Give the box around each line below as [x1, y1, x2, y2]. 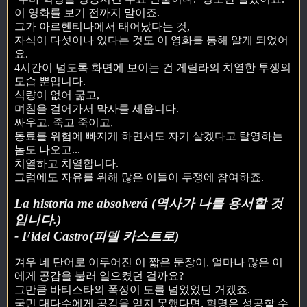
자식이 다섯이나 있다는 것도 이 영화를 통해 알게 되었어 [14, 34, 288, 47]
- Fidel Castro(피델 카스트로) [14, 228, 179, 243]
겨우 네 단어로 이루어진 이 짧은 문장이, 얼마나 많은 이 [14, 256, 283, 268]
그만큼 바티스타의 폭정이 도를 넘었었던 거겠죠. [14, 283, 250, 295]
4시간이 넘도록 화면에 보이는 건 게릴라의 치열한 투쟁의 [14, 62, 291, 74]
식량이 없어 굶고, [14, 89, 99, 101]
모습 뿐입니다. [14, 75, 86, 88]
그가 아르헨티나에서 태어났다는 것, [14, 21, 190, 33]
